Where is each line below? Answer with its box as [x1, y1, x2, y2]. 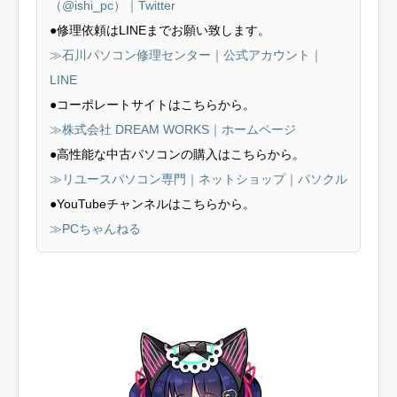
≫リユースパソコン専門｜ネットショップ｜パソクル [50, 171, 347, 186]
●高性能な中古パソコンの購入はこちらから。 [50, 146, 305, 161]
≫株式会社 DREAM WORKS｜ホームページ [50, 121, 296, 136]
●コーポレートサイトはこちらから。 [50, 97, 255, 112]
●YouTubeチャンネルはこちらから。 [50, 196, 255, 211]
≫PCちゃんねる [50, 221, 141, 236]
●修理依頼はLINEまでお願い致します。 [50, 22, 270, 37]
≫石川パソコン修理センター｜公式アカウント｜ [50, 47, 323, 62]
